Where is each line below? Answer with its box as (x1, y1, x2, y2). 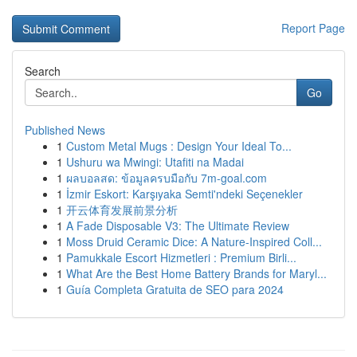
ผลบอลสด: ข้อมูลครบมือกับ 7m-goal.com (66, 170, 267, 186)
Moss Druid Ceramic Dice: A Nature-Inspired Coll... (66, 233, 322, 249)
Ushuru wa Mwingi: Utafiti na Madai (66, 154, 244, 170)
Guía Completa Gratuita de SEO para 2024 (66, 281, 284, 297)
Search (25, 63, 61, 79)
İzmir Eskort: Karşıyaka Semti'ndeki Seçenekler (66, 186, 303, 202)
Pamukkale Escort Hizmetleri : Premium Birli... (66, 249, 296, 265)
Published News (25, 122, 105, 138)
